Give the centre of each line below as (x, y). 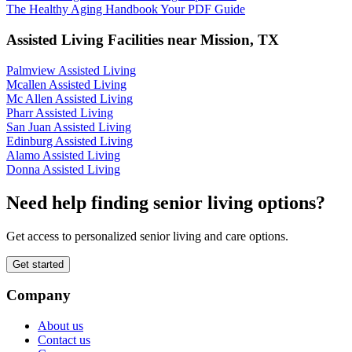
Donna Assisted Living (63, 169)
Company (38, 295)
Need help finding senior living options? (166, 202)
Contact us (64, 339)
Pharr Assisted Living (60, 112)
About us (60, 325)
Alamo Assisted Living (63, 155)
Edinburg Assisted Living (70, 141)
